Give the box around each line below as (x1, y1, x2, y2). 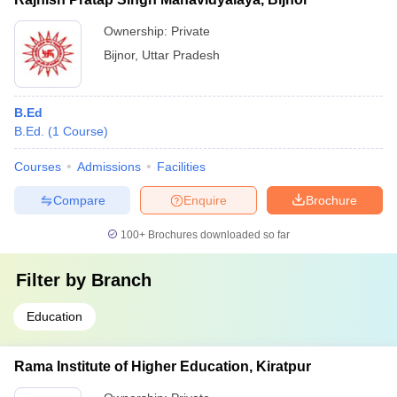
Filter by (16, 270, 91, 290)
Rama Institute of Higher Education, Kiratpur (14, 359, 311, 374)
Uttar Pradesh (142, 48, 220, 62)
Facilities (157, 160, 206, 174)
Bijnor (104, 48, 135, 62)
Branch (91, 270, 152, 290)
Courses (14, 160, 61, 174)
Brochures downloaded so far (145, 229, 290, 241)
